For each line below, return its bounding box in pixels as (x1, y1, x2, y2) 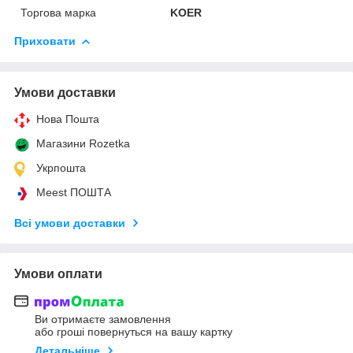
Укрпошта (36, 161, 86, 174)
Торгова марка (20, 6, 96, 19)
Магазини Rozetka (36, 136, 130, 150)
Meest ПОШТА (36, 185, 111, 199)
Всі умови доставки (14, 216, 125, 229)
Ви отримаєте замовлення (35, 313, 171, 326)
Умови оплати (14, 266, 102, 281)
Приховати (14, 34, 76, 47)
